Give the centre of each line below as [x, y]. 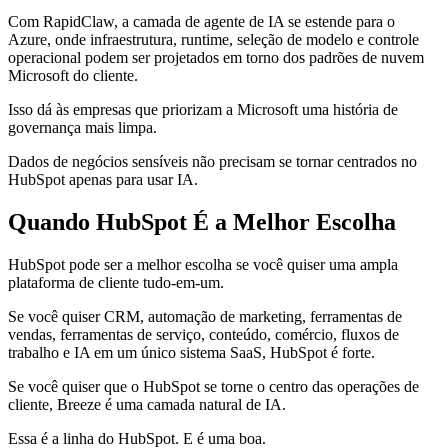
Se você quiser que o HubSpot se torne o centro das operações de [213, 386]
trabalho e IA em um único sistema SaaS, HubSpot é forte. [191, 352]
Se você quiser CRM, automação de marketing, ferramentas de [205, 316]
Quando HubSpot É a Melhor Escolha [202, 221]
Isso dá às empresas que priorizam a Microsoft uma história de [203, 109]
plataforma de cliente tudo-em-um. [116, 282]
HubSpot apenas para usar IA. [103, 179]
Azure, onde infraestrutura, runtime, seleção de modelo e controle [213, 39]
